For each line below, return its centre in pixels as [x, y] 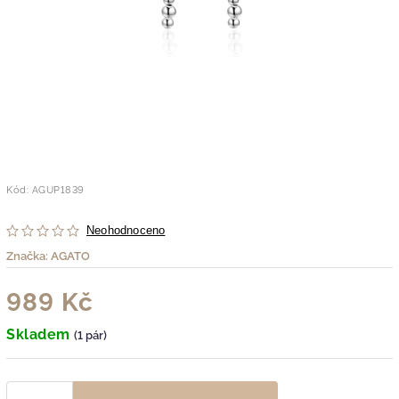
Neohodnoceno [126, 230]
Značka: [28, 256]
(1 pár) [90, 335]
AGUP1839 [58, 190]
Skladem [40, 334]
